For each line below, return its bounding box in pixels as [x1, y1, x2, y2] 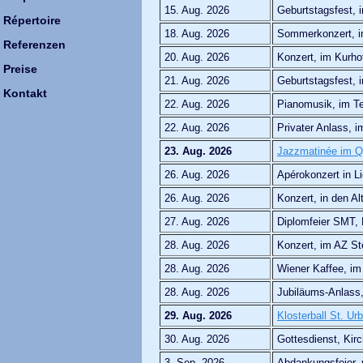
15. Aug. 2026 [164, 3, 229, 16]
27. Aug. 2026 [164, 215, 229, 228]
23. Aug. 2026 [164, 144, 232, 157]
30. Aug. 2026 [164, 332, 229, 345]
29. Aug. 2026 [164, 309, 232, 322]
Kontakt [3, 87, 47, 100]
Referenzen [3, 38, 66, 51]
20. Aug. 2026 [164, 50, 229, 63]
